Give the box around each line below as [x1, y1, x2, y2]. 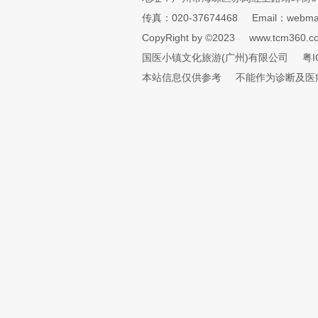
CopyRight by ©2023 [142, 32, 235, 43]
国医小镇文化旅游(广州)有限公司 [142, 52, 288, 63]
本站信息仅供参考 [142, 72, 221, 83]
